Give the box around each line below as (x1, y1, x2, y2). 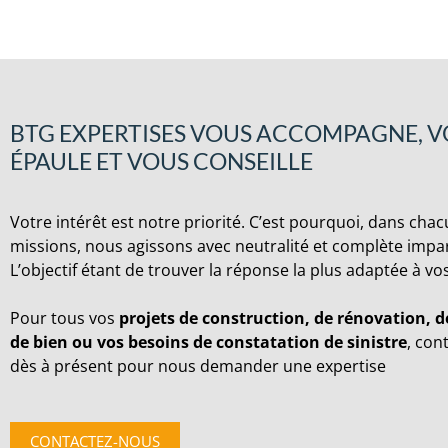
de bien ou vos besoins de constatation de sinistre (10, 331, 407, 353)
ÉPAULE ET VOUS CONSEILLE (10, 147, 313, 175)
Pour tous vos (10, 307, 119, 329)
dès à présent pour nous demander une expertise (10, 355, 386, 377)
